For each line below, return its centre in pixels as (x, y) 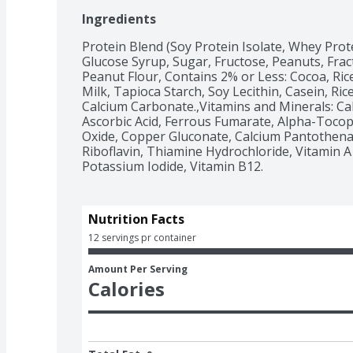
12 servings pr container (142, 237)
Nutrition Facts (136, 219)
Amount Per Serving (138, 269)
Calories (126, 288)
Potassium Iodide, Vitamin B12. (173, 166)
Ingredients (119, 19)
